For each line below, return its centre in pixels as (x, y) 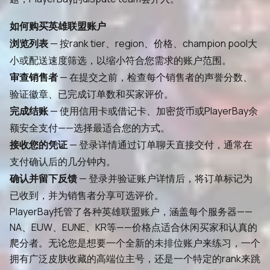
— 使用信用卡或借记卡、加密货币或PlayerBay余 (153, 111)
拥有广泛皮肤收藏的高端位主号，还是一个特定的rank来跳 (135, 259)
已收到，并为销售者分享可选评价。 (87, 195)
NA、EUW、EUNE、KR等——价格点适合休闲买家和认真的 (133, 227)
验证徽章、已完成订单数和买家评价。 (92, 94)
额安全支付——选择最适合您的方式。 (90, 128)
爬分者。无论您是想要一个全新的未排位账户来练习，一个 (135, 243)
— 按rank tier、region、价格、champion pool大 (153, 43)
